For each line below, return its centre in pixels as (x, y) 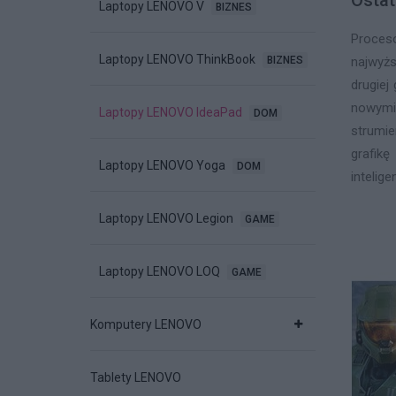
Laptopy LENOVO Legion (168, 219)
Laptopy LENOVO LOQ (161, 272)
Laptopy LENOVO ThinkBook (179, 60)
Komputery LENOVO (146, 325)
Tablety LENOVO (136, 378)
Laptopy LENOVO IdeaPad (172, 113)
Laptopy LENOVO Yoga (164, 166)
